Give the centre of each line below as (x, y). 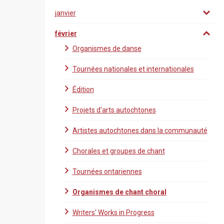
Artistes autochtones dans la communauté (140, 130)
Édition (83, 89)
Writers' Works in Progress (113, 212)
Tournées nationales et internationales (133, 69)
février (66, 33)
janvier (65, 13)
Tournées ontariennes (107, 171)
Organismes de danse (107, 48)
